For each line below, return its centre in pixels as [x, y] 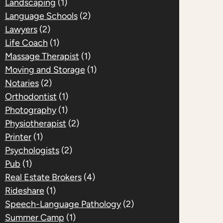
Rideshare [24, 190]
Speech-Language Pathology [63, 204]
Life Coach [26, 43]
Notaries [22, 83]
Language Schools [41, 16]
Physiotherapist [35, 123]
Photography [30, 110]
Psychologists [32, 150]
